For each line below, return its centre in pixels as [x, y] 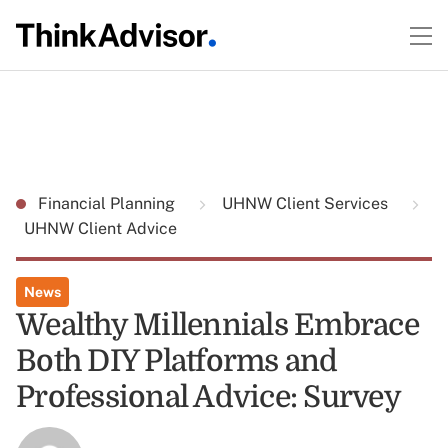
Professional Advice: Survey [208, 397]
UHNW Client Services [305, 203]
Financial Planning [108, 203]
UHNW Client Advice [100, 228]
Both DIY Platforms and [177, 361]
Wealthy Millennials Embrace [217, 325]
